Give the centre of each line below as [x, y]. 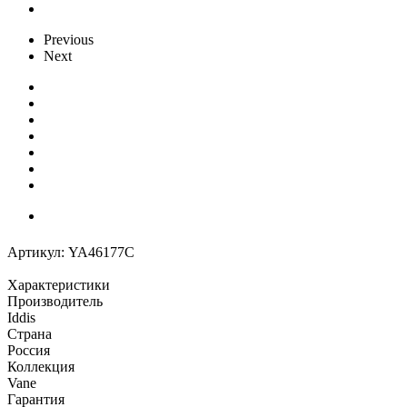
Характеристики [59, 284]
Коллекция [41, 366]
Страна [30, 333]
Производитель [55, 301]
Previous [69, 39]
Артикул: [36, 252]
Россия [29, 350]
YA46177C [101, 252]
